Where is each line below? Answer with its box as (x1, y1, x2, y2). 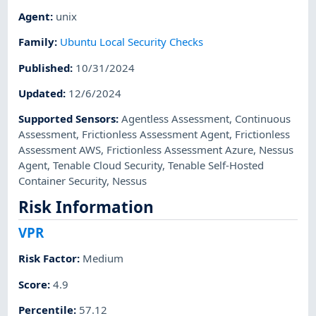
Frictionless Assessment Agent (82, 127, 230, 142)
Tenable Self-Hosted (168, 158, 265, 173)
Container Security (18, 174, 107, 188)
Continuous (235, 111, 291, 126)
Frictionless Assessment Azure (107, 142, 254, 157)
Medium (83, 251, 124, 266)
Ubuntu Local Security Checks (60, 35, 204, 49)
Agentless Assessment (121, 111, 230, 126)
